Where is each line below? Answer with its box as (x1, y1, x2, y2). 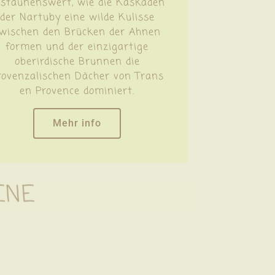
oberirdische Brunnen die (14, 54, 140, 69)
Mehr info (53, 117, 102, 129)
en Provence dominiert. (20, 83, 135, 99)
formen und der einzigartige (6, 39, 149, 55)
